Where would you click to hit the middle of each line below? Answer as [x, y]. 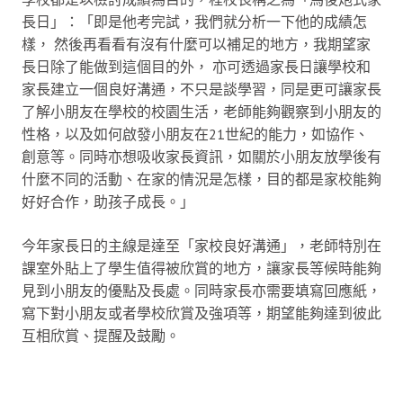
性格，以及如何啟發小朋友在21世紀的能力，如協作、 [195, 134]
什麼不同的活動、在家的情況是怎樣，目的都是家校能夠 [201, 179]
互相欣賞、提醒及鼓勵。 [101, 335]
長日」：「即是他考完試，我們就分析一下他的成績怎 [194, 21]
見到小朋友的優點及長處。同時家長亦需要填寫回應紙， [201, 290]
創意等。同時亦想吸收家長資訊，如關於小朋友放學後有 [201, 156]
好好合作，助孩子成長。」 [108, 201]
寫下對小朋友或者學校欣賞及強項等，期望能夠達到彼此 [201, 313]
